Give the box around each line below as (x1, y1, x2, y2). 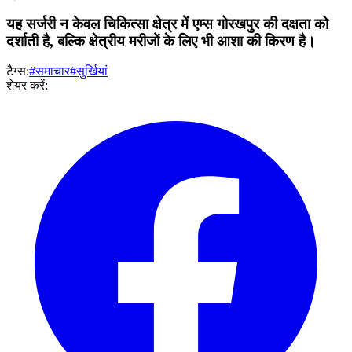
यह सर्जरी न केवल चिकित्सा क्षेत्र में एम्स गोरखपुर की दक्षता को (6, 15, 328, 32)
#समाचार (29, 64, 70, 79)
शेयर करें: (6, 79, 48, 93)
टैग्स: (6, 64, 29, 79)
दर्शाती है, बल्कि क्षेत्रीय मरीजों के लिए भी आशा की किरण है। (6, 32, 316, 49)
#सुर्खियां (70, 64, 108, 79)
